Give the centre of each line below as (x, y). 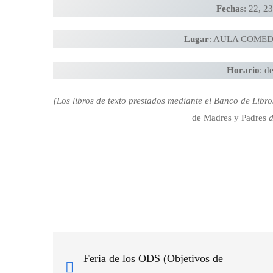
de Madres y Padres (229, 118)
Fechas (230, 8)
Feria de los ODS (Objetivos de (153, 259)
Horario (243, 70)
